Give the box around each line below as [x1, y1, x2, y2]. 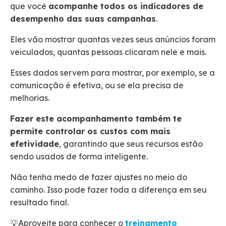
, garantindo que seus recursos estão [59, 138, 203, 149]
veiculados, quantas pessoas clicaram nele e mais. [10, 46, 208, 57]
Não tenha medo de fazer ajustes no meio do [10, 172, 187, 182]
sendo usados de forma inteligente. [10, 151, 150, 161]
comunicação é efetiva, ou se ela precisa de [10, 80, 184, 90]
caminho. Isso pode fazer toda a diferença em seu [10, 184, 207, 195]
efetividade [10, 138, 59, 149]
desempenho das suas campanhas [10, 13, 156, 24]
